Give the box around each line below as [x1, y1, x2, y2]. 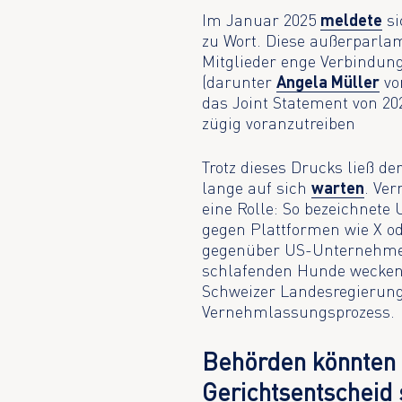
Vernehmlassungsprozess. [202, 301, 396, 322]
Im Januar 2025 [202, 9, 321, 30]
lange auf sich [202, 178, 312, 198]
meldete [320, 9, 383, 30]
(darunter [202, 71, 277, 92]
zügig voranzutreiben [202, 112, 356, 133]
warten [311, 178, 365, 198]
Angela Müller [276, 71, 380, 92]
